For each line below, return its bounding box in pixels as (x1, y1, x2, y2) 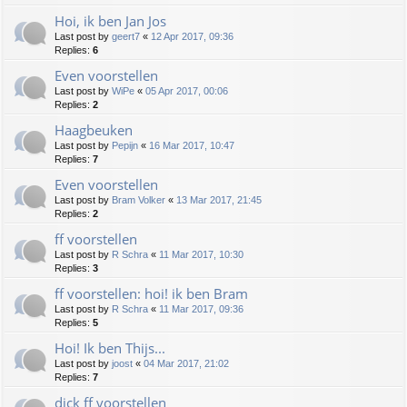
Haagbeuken (55, 121, 133, 140)
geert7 (112, 31, 140, 43)
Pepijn (112, 140, 138, 152)
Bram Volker (112, 194, 165, 206)
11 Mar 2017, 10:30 (159, 249, 243, 261)
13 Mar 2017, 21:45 (176, 194, 262, 206)
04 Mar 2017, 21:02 (144, 358, 229, 370)
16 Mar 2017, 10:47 (149, 140, 234, 152)
